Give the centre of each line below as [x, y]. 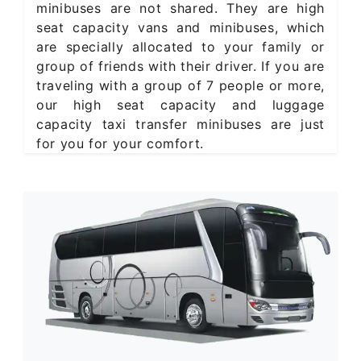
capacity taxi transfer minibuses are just [180, 124]
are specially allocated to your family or [180, 47]
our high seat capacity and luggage [180, 105]
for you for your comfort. [120, 144]
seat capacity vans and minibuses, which [180, 28]
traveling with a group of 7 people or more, [180, 86]
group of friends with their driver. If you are [180, 66]
